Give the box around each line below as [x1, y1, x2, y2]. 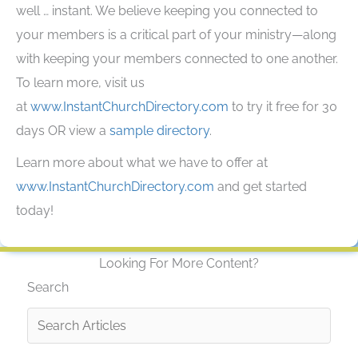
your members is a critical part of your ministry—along [16, 26, 336, 42]
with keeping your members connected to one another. [16, 50, 338, 66]
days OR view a [16, 122, 109, 138]
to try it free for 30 [229, 98, 337, 114]
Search [27, 279, 69, 295]
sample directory [109, 122, 209, 138]
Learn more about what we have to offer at [16, 154, 268, 170]
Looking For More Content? [99, 255, 259, 271]
